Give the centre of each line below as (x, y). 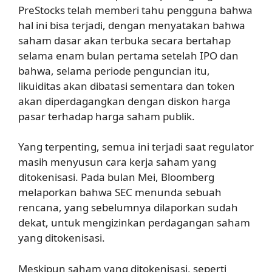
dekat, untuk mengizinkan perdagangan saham (134, 223)
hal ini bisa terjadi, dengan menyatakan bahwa (132, 25)
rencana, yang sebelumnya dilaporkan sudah (128, 208)
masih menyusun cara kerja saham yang (117, 162)
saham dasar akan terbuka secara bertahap (124, 40)
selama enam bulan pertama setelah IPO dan (128, 55)
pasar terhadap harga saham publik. (107, 116)
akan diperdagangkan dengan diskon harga (124, 101)
